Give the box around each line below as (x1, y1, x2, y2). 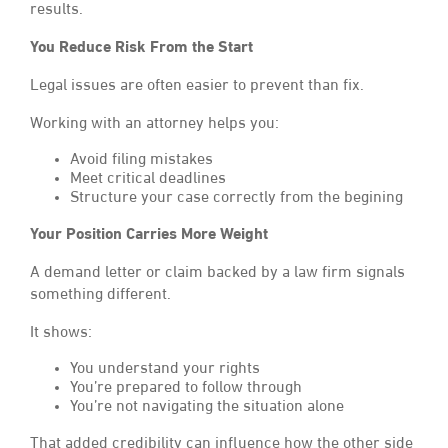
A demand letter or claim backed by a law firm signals (30, 265, 405, 282)
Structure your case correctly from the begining (70, 190, 403, 207)
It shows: (30, 325, 92, 342)
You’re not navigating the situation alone (70, 399, 344, 416)
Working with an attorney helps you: (30, 116, 279, 133)
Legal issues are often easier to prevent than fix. (30, 78, 364, 95)
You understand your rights (70, 361, 260, 378)
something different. (30, 287, 171, 304)
